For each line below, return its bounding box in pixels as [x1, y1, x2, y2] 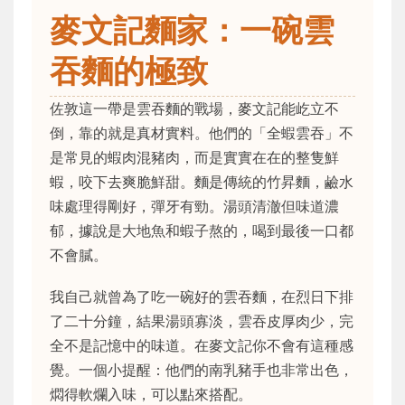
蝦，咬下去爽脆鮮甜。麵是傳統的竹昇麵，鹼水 [50, 172, 353, 191]
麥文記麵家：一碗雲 [50, 10, 334, 49]
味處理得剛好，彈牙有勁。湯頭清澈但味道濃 [50, 196, 339, 215]
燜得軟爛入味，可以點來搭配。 [50, 384, 252, 403]
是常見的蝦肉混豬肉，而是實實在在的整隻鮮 [50, 147, 339, 166]
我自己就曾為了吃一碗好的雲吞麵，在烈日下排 [50, 287, 353, 306]
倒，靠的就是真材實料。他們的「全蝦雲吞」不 [50, 123, 353, 142]
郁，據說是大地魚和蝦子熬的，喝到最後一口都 [50, 221, 353, 240]
